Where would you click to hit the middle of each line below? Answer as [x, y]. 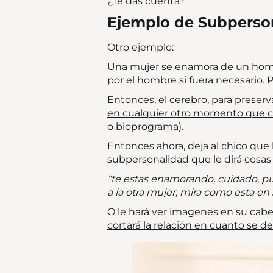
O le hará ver [137, 212]
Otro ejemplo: [140, 47]
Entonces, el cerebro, [159, 100]
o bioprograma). [145, 126]
